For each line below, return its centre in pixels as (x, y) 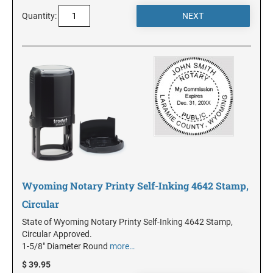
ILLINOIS (27, 193)
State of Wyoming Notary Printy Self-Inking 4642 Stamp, (127, 222)
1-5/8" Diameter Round (66, 246)
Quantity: (39, 16)
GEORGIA (28, 78)
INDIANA (27, 232)
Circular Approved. (57, 234)
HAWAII (26, 117)
